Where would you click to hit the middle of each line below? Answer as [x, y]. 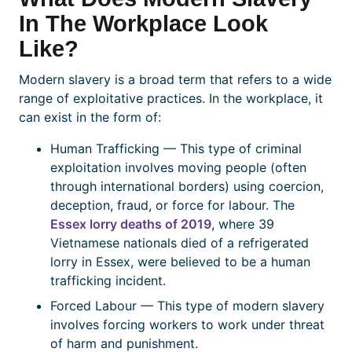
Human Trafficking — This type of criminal [176, 149]
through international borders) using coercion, [187, 187]
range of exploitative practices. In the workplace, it [171, 99]
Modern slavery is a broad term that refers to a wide [175, 80]
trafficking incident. [108, 281]
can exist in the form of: [90, 117]
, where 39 [243, 224]
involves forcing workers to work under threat [187, 325]
